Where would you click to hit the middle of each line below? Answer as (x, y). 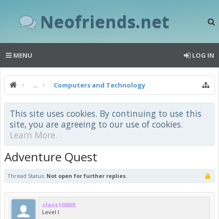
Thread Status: (26, 176)
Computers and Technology (99, 85)
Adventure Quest (51, 157)
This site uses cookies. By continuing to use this (106, 113)
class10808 (59, 205)
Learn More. (33, 135)
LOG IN (203, 55)
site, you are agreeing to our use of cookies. (96, 124)
